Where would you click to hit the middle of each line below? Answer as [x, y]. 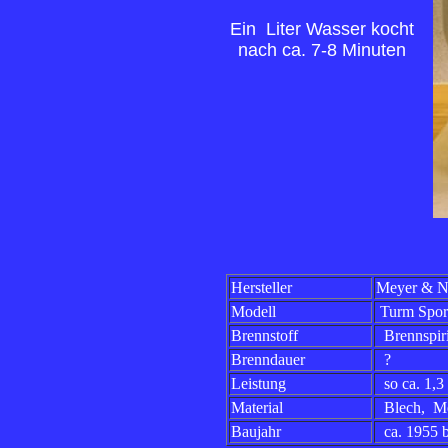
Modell [253, 311]
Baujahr [256, 431]
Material [257, 407]
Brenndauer [268, 359]
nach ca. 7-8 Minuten [322, 50]
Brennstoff [264, 335]
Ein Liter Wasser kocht [322, 29]
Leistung [258, 383]
